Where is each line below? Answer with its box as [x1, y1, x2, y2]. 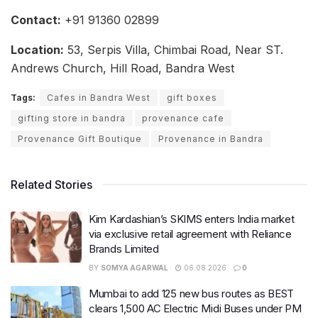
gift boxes [167, 92, 217, 104]
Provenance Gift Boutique [18, 133, 142, 145]
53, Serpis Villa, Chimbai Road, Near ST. [64, 43, 283, 57]
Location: [11, 43, 64, 57]
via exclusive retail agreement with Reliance [89, 227, 292, 241]
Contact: [11, 13, 61, 28]
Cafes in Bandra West [47, 92, 150, 104]
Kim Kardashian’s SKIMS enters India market [89, 212, 295, 226]
